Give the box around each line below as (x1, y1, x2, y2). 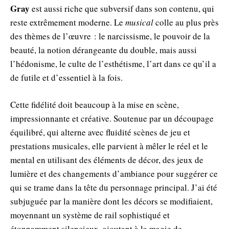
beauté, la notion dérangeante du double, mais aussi (10, 43, 197, 56)
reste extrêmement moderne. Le (10, 16, 125, 28)
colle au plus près (153, 16, 219, 28)
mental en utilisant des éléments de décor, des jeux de (10, 153, 203, 166)
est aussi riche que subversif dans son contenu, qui (30, 2, 214, 14)
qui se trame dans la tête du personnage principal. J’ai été (10, 181, 217, 193)
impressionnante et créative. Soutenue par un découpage (10, 112, 214, 124)
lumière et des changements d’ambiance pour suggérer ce (10, 167, 218, 179)
